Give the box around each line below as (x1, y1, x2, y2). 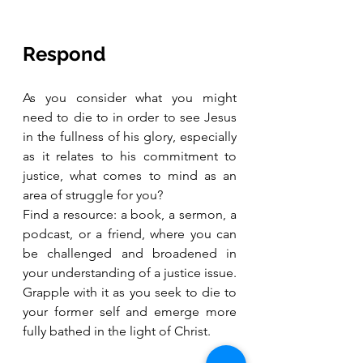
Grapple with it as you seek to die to (23, 284, 237, 300)
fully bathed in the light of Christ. (23, 322, 217, 339)
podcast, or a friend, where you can (23, 225, 237, 241)
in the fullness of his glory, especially (23, 128, 237, 144)
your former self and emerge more (23, 303, 237, 319)
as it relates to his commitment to (23, 147, 237, 164)
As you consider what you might (23, 89, 237, 105)
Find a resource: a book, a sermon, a (23, 206, 237, 222)
